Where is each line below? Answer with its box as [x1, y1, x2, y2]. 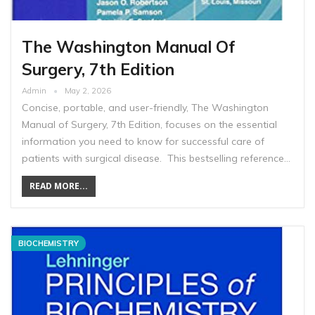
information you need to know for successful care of [22, 135, 264, 148]
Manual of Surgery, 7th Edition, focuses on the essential [22, 118, 277, 131]
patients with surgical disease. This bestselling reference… [22, 152, 290, 165]
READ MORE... [30, 180, 88, 193]
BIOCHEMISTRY [18, 238, 79, 249]
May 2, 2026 [65, 86, 111, 96]
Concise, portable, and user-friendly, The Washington [22, 101, 269, 115]
